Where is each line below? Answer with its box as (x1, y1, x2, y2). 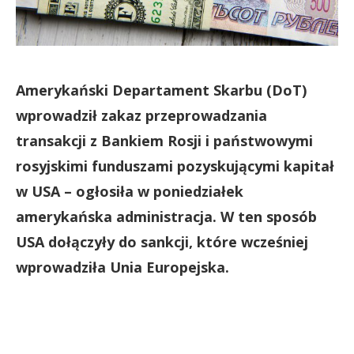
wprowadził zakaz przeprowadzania (16, 106, 267, 125)
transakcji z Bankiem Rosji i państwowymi (16, 131, 313, 150)
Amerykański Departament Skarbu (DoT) (16, 81, 307, 100)
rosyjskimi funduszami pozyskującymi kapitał (16, 156, 334, 175)
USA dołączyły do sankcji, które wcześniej (16, 232, 308, 251)
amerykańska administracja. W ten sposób (16, 207, 317, 226)
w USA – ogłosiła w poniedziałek (16, 182, 243, 201)
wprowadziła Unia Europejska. (16, 258, 229, 277)
